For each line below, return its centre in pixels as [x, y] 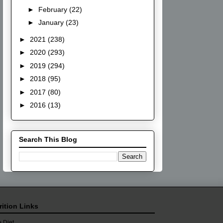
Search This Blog [48, 139]
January [52, 23]
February [54, 9]
